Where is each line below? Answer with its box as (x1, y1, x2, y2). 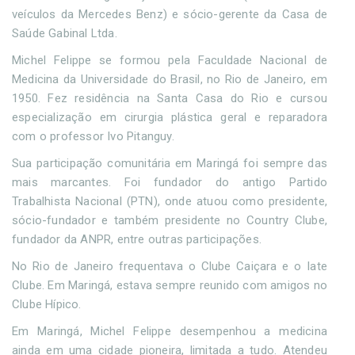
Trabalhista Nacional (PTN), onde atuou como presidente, (12, 194, 327, 208)
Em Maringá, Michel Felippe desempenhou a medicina (12, 324, 327, 338)
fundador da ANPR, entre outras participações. (12, 232, 265, 246)
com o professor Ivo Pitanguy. (12, 129, 177, 143)
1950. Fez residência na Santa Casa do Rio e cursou (12, 91, 327, 105)
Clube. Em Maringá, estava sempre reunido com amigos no (12, 278, 327, 292)
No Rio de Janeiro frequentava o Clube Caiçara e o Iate (12, 259, 327, 273)
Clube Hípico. (12, 297, 85, 311)
